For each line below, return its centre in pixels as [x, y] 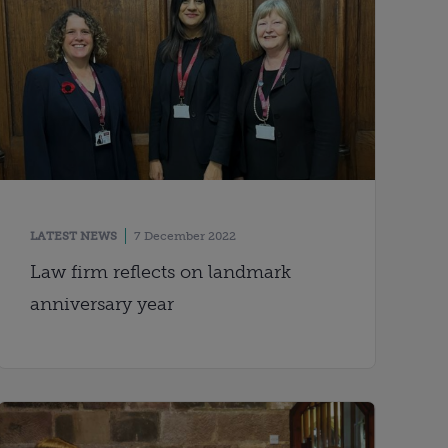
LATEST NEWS [74, 235]
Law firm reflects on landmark [161, 271]
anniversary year [102, 303]
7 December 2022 [185, 235]
